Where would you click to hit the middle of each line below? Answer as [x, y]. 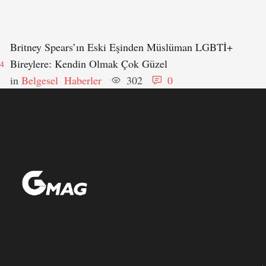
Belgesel [40, 80]
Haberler [83, 80]
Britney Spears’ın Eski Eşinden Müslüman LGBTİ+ [121, 47]
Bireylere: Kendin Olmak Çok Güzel [89, 64]
